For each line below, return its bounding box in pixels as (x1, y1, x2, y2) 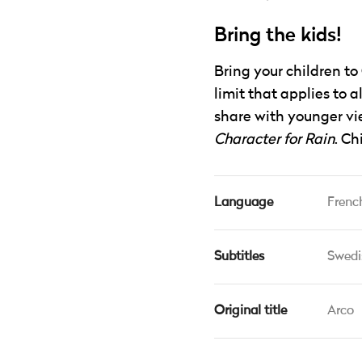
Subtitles (214, 250, 264, 263)
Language (214, 196, 273, 209)
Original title (214, 305, 287, 318)
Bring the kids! (214, 23, 342, 48)
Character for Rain (214, 133, 335, 147)
